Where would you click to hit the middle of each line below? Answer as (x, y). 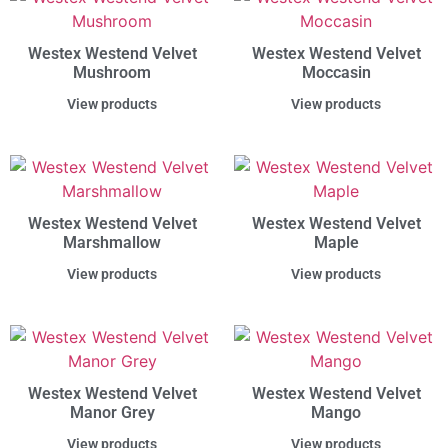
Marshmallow (112, 243)
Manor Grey (112, 413)
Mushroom (112, 73)
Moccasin (336, 73)
